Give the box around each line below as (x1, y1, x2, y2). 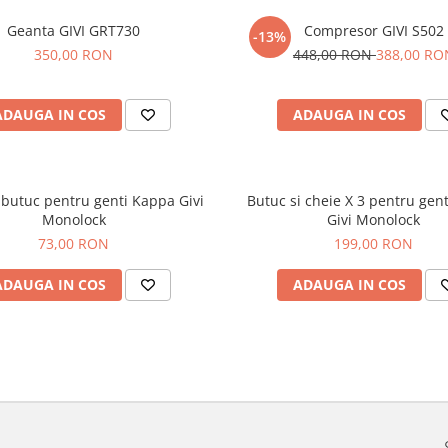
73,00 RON (38, 234, 110, 253)
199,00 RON (334, 234, 414, 253)
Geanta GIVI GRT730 (7, 21, 141, 40)
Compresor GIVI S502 (303, 21, 444, 40)
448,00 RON (292, 45, 376, 64)
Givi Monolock (327, 210, 421, 229)
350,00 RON (34, 45, 114, 64)
